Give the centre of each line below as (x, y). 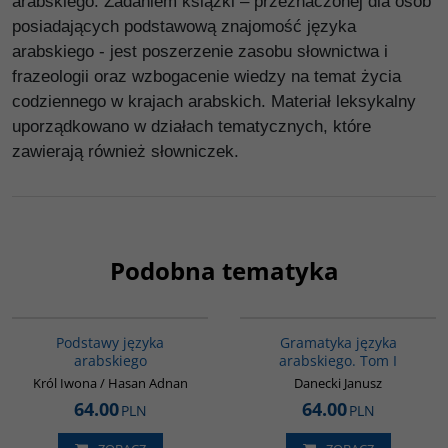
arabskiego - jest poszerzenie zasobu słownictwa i (200, 51)
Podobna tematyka (224, 270)
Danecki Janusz (338, 383)
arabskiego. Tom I (338, 360)
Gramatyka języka (338, 342)
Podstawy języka (110, 342)
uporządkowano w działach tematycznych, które (191, 126)
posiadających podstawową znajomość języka (184, 26)
